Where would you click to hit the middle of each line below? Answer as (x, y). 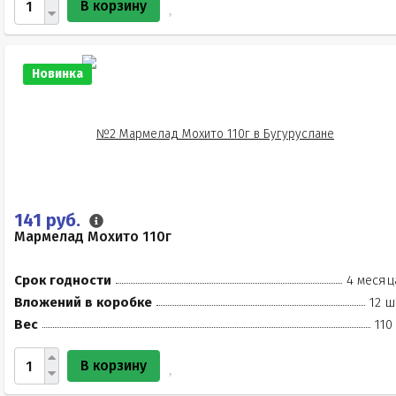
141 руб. (49, 220)
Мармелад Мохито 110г (93, 236)
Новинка (57, 74)
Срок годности (63, 280)
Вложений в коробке (83, 302)
